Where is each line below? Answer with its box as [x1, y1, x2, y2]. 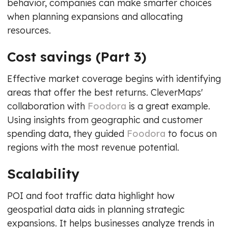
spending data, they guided [7, 127, 124, 139]
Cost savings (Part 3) [7, 48, 147, 65]
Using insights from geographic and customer [7, 113, 203, 126]
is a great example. [126, 100, 210, 112]
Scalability [7, 165, 79, 182]
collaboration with [7, 100, 85, 112]
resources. [7, 24, 51, 36]
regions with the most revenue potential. [7, 141, 179, 153]
